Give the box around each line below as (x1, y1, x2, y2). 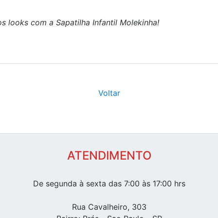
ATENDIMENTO (67, 148, 151, 163)
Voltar (98, 88, 120, 98)
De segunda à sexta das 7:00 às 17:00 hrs (33, 179, 185, 189)
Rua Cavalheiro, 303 (72, 202, 146, 212)
